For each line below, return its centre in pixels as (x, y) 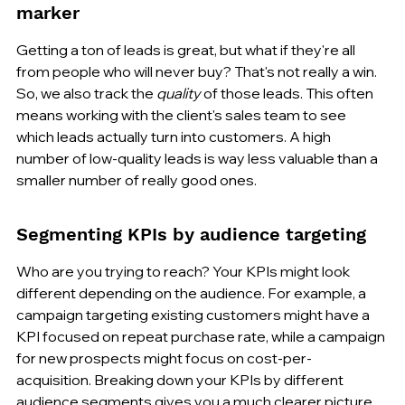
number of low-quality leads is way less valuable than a (198, 158)
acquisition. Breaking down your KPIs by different (181, 379)
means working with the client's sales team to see (183, 114)
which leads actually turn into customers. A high (175, 136)
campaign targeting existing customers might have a (194, 314)
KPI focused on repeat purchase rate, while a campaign (202, 336)
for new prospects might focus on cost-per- (164, 358)
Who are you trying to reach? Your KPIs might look (184, 271)
